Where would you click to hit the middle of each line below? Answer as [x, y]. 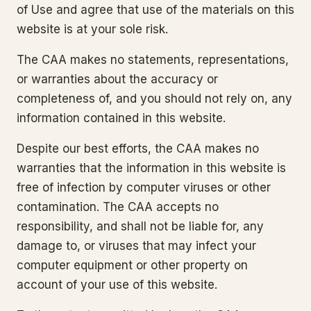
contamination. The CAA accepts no [118, 207]
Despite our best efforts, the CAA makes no [138, 149]
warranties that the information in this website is [151, 168]
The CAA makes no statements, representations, [153, 60]
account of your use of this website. [117, 285]
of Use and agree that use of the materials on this [155, 10]
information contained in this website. [121, 118]
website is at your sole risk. [92, 29]
